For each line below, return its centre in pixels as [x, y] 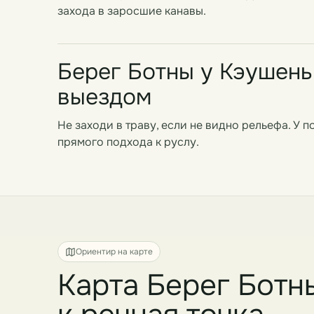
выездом [104, 97]
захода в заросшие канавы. [132, 11]
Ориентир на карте [114, 252]
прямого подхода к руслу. [128, 142]
